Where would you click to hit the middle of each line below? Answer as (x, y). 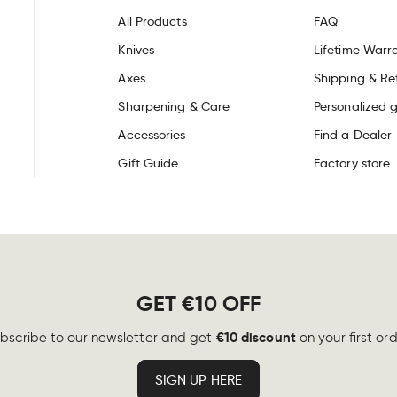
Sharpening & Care (174, 107)
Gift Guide (148, 163)
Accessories (152, 135)
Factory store (352, 163)
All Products (152, 22)
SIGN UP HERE (198, 381)
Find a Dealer (353, 135)
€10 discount (256, 338)
